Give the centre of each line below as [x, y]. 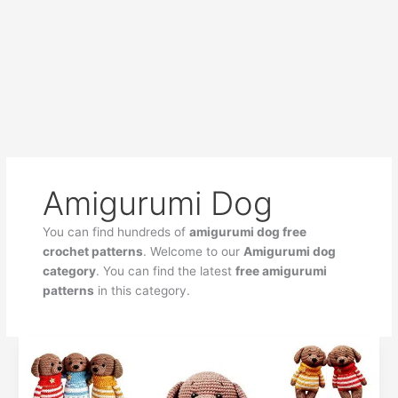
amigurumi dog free [248, 231]
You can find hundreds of [116, 231]
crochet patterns [93, 251]
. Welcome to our [194, 251]
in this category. [143, 290]
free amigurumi [282, 271]
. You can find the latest [166, 271]
